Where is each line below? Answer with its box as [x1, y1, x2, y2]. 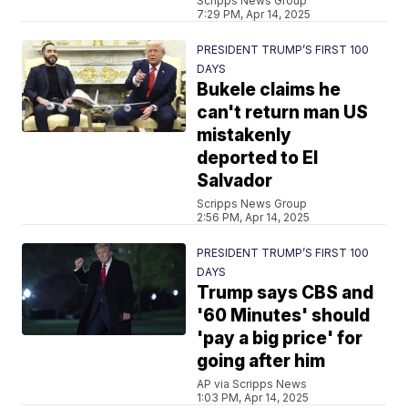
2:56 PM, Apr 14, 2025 [197, 210, 311, 224]
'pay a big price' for [197, 328, 363, 349]
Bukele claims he [197, 79, 342, 100]
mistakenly [197, 125, 292, 146]
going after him [197, 351, 326, 372]
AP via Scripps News [197, 377, 308, 391]
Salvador [197, 170, 273, 191]
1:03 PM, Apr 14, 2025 [197, 391, 310, 404]
